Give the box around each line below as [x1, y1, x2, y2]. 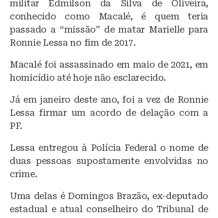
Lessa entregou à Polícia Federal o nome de [10, 143, 208, 153]
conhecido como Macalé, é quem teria [10, 11, 208, 22]
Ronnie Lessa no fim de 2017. [10, 37, 136, 48]
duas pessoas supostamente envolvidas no [10, 156, 208, 166]
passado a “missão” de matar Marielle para [10, 24, 208, 35]
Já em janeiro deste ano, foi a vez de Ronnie [10, 94, 208, 105]
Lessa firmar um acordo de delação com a [10, 108, 208, 118]
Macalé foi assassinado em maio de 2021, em [10, 59, 208, 70]
